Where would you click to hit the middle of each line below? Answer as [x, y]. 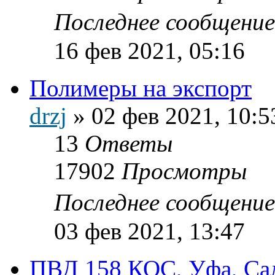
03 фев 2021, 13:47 [149, 231]
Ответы [129, 143]
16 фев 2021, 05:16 [149, 50]
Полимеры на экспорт [141, 88]
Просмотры [184, 171]
